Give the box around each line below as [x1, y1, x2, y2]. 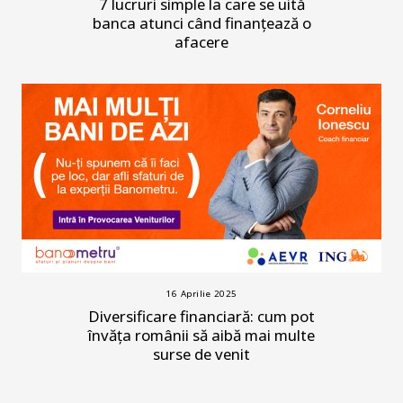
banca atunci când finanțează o [92, 13, 311, 34]
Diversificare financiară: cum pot [88, 306, 315, 327]
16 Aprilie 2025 [166, 288, 237, 300]
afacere [175, 31, 228, 53]
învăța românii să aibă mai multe [88, 325, 315, 346]
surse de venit [153, 344, 250, 365]
